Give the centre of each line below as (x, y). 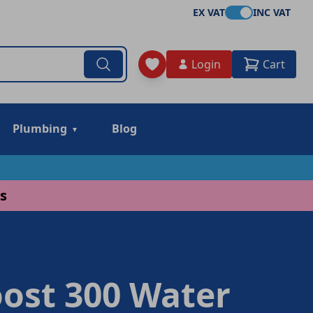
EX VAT (209, 12)
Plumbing (40, 129)
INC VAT (272, 12)
